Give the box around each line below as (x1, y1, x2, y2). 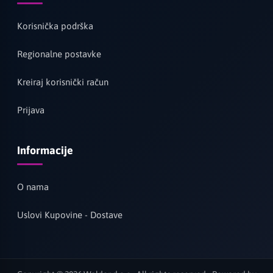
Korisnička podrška (16, 21, 93, 32)
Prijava (16, 105, 44, 116)
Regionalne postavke (16, 49, 101, 60)
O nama (16, 182, 49, 193)
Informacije (16, 144, 73, 157)
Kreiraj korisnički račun (16, 77, 108, 88)
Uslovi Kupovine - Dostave (16, 210, 122, 221)
